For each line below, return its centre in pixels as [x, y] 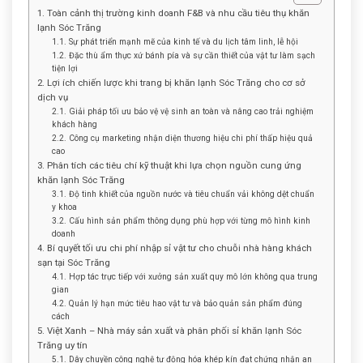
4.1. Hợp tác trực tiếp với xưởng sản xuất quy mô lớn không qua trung [185, 277]
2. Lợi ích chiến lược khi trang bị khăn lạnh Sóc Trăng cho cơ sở [171, 83]
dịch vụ [53, 98]
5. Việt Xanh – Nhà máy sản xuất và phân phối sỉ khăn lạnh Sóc [169, 331]
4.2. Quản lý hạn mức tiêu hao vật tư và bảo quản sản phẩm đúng [177, 304]
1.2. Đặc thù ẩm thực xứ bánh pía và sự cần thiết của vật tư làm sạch [184, 56]
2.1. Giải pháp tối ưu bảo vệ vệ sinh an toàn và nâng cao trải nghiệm [183, 112]
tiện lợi [65, 69]
